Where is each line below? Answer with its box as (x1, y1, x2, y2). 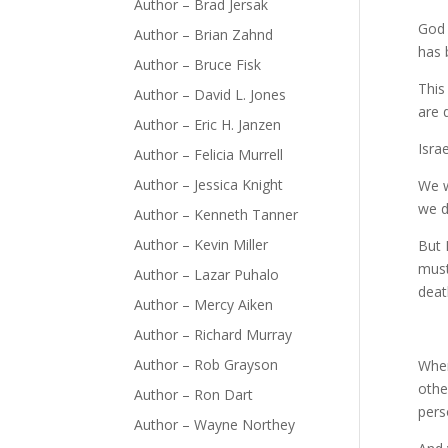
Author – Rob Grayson (134, 355, 279, 375)
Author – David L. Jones (134, 85, 287, 105)
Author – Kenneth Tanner (134, 205, 299, 225)
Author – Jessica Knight (134, 175, 284, 195)
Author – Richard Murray (134, 325, 293, 345)
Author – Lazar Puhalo (134, 265, 280, 285)
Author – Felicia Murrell (134, 145, 284, 165)
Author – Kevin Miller (134, 235, 269, 255)
